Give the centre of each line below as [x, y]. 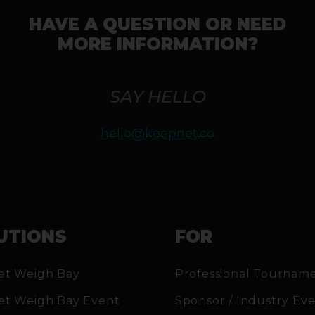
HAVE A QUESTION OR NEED [157, 24]
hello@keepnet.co [157, 133]
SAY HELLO [157, 96]
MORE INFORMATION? [157, 44]
